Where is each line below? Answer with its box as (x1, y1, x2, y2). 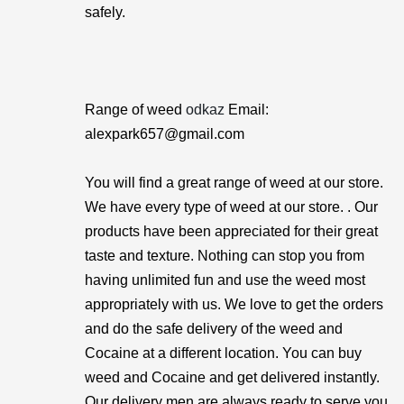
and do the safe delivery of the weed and (85, 321, 343, 336)
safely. (85, 5, 125, 20)
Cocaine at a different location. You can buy (85, 345, 362, 361)
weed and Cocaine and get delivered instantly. (85, 370, 380, 385)
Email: (225, 102, 269, 117)
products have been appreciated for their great (85, 224, 378, 239)
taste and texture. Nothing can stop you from (85, 248, 364, 263)
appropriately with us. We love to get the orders (85, 297, 383, 312)
